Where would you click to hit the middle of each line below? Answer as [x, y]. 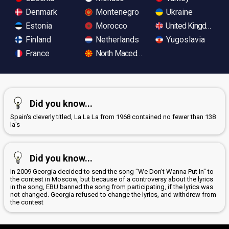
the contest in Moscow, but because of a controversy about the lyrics [112, 179]
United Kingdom [190, 26]
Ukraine [178, 12]
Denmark [40, 12]
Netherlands [117, 39]
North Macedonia [122, 53]
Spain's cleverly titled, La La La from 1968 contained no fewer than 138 [113, 117]
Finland [37, 39]
